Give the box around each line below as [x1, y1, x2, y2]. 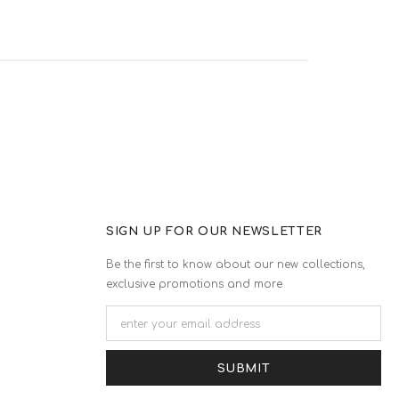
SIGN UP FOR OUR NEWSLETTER [106, 224, 322, 238]
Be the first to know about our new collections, [106, 257, 366, 271]
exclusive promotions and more [106, 277, 283, 290]
